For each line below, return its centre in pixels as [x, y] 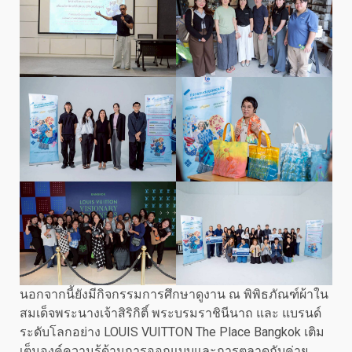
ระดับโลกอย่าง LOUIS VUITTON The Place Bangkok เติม [172, 332]
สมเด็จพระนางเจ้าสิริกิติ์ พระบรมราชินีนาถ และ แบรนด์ [170, 313]
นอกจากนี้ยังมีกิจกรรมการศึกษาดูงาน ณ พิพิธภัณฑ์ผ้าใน [174, 295]
